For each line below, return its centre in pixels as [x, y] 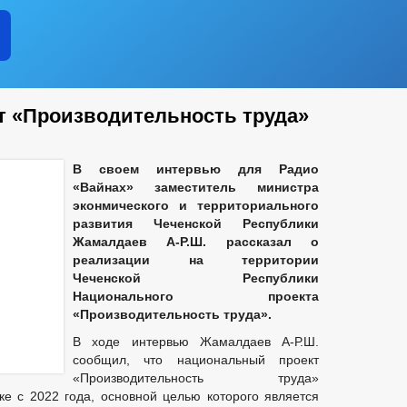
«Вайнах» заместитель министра [196, 187]
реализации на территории [196, 260]
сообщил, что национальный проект [196, 360]
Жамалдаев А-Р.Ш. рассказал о [196, 242]
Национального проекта [196, 296]
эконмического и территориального [196, 205]
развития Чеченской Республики [196, 223]
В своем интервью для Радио [196, 169]
